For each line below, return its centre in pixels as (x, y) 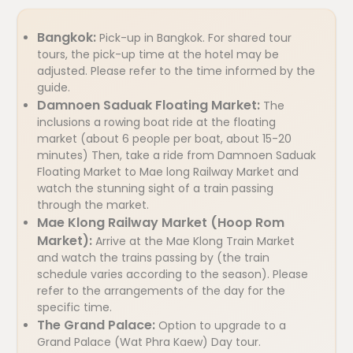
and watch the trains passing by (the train (153, 258)
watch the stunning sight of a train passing (155, 188)
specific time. (74, 307)
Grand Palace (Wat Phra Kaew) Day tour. (149, 342)
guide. (54, 87)
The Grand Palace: (98, 325)
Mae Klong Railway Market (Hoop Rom (161, 223)
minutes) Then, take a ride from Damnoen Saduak (176, 155)
